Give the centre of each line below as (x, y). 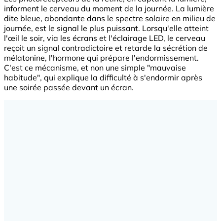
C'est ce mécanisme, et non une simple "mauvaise (95, 67)
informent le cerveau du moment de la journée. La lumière (109, 8)
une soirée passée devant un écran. (69, 87)
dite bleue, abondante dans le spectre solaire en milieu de (110, 18)
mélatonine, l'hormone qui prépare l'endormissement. (101, 57)
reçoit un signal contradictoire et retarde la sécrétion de (106, 48)
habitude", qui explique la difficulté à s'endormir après (103, 77)
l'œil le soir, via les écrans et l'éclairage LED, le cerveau (105, 38)
